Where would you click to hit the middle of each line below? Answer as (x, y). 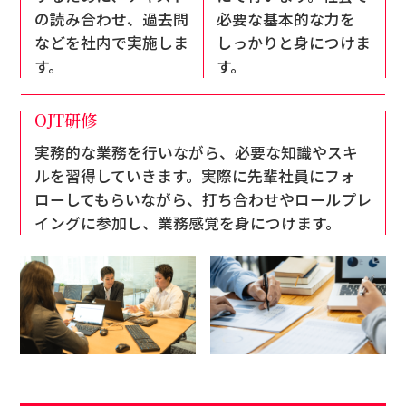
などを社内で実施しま (111, 43)
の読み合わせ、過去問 (111, 19)
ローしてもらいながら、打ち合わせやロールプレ (203, 200)
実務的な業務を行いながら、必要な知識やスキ (196, 153)
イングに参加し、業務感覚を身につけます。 (187, 223)
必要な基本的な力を (286, 19)
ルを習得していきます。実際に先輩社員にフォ (194, 176)
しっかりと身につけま (294, 43)
